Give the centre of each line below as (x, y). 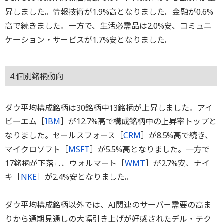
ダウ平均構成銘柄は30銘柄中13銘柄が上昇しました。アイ (109, 107)
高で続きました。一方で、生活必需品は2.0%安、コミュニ (108, 26)
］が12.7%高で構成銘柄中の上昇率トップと (139, 121)
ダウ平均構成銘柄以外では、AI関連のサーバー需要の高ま (108, 204)
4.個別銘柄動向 (37, 76)
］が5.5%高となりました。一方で (150, 149)
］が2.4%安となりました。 (85, 177)
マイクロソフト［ (37, 149)
